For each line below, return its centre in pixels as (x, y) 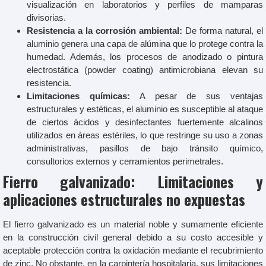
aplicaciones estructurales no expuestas (124, 199)
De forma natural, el (223, 30)
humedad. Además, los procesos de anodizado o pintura (145, 56)
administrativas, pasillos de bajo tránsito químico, (145, 148)
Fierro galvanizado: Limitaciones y (133, 181)
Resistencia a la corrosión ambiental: (104, 30)
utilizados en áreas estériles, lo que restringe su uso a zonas (145, 135)
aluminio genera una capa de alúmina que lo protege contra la (145, 43)
